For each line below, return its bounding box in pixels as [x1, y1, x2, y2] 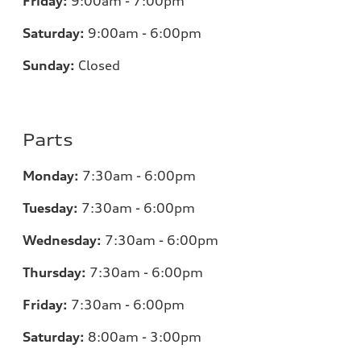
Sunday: [23, 57, 75, 74]
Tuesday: [23, 200, 78, 217]
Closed [75, 57, 120, 74]
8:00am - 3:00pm [85, 329, 201, 346]
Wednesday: [23, 232, 102, 249]
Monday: [23, 168, 79, 185]
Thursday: [23, 264, 86, 281]
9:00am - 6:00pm [85, 25, 201, 42]
